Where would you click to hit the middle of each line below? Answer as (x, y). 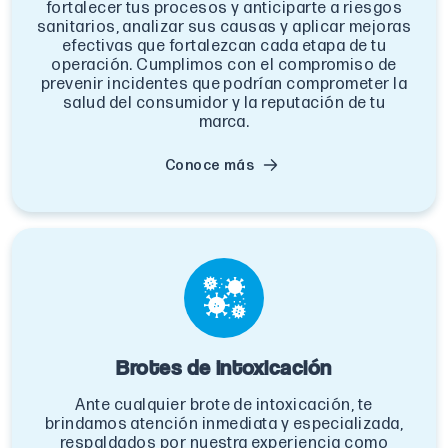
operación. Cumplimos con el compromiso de (224, 65)
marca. (224, 122)
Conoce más (209, 165)
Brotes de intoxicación (224, 366)
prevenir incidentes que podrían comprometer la (224, 84)
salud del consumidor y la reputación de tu (224, 103)
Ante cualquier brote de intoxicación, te (224, 405)
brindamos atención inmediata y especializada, (224, 424)
